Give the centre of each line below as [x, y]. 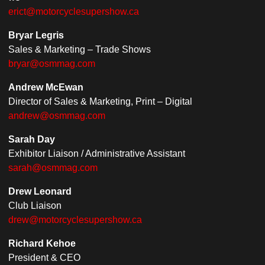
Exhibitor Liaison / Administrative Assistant [97, 153]
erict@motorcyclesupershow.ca [74, 12]
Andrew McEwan [46, 87]
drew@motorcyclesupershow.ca [75, 220]
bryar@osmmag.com [52, 64]
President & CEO [44, 258]
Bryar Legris [36, 35]
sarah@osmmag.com [53, 168]
